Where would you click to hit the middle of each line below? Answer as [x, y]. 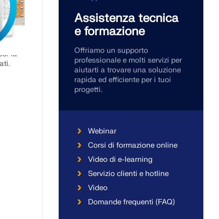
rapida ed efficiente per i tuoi [123, 80]
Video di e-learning [120, 160]
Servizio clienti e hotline [128, 174]
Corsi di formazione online [133, 145]
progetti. [88, 90]
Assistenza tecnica [126, 18]
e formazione [109, 32]
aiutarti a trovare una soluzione [128, 70]
